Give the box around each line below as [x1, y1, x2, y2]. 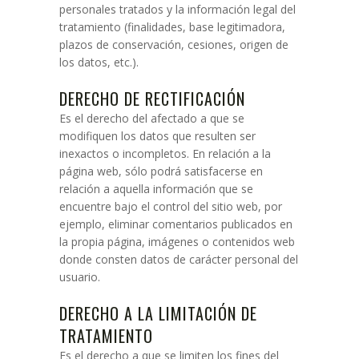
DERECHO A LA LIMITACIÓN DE [59, 301, 257, 325]
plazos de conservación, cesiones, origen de [59, 37, 288, 52]
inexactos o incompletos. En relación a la [59, 146, 271, 161]
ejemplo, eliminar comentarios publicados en [59, 216, 292, 232]
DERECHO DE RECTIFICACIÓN [59, 87, 245, 111]
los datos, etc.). [59, 54, 139, 70]
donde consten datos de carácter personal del [59, 252, 298, 267]
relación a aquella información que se [59, 181, 253, 196]
